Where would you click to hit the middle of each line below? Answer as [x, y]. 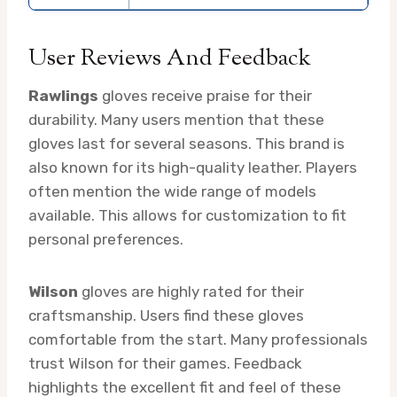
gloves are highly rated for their [191, 291]
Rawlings [63, 95]
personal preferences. [106, 239]
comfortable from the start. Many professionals [198, 339]
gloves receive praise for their [205, 95]
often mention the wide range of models [172, 191]
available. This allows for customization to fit [187, 215]
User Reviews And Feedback [170, 58]
